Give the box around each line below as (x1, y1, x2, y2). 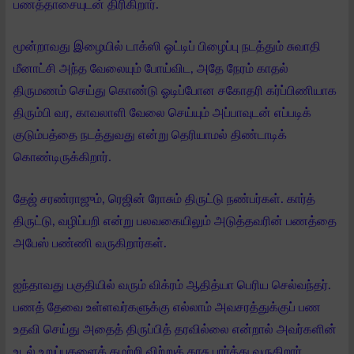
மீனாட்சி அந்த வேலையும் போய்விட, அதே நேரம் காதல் (13, 62, 288, 75)
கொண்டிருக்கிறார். (13, 150, 115, 164)
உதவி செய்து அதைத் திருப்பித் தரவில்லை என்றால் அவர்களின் (13, 322, 337, 336)
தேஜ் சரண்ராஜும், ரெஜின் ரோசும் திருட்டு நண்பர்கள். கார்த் (13, 192, 315, 205)
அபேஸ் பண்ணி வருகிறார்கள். (13, 236, 170, 250)
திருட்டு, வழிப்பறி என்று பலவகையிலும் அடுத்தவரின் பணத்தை (13, 214, 337, 228)
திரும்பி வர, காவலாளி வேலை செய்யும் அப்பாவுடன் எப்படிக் (13, 106, 311, 119)
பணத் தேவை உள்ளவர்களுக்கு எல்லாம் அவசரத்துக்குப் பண (13, 300, 321, 314)
